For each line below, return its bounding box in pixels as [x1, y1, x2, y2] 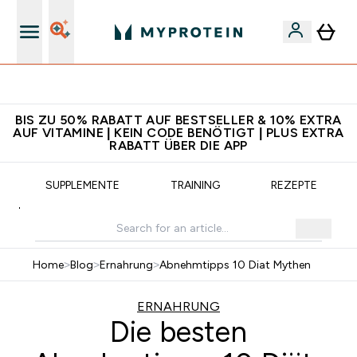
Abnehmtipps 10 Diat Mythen [159, 258, 311, 271]
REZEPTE [270, 178, 317, 191]
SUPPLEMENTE [45, 178, 120, 191]
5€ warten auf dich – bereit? [114, 78, 262, 91]
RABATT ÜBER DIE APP [109, 139, 248, 152]
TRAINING [170, 178, 220, 191]
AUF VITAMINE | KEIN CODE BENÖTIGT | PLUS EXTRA [13, 126, 344, 139]
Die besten [110, 316, 247, 348]
